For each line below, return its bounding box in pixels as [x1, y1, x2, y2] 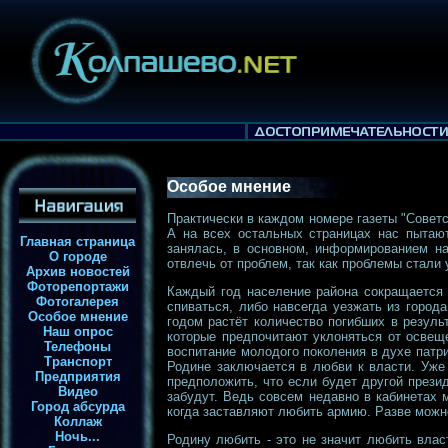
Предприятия [34, 369, 121, 384]
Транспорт [43, 354, 112, 369]
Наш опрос [42, 324, 113, 339]
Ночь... [55, 429, 100, 444]
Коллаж [53, 414, 102, 429]
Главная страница [20, 234, 135, 249]
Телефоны [44, 339, 111, 354]
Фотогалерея [36, 294, 119, 309]
